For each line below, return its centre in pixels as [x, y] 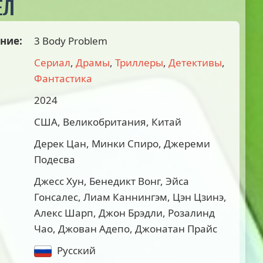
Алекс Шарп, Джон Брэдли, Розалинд [124, 213]
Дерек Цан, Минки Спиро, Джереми [122, 144]
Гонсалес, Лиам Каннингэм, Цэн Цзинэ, [130, 197]
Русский [75, 250]
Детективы [195, 63]
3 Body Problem [71, 41]
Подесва [55, 159]
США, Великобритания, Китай [108, 122]
